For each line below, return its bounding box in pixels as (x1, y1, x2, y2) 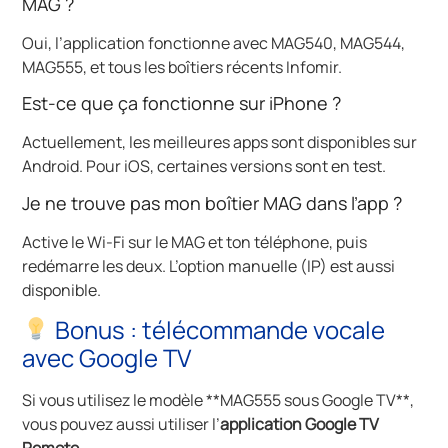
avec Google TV (22, 341, 192, 375)
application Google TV (220, 413, 380, 436)
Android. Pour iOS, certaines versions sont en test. (22, 155, 387, 178)
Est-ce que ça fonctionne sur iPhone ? (22, 91, 342, 116)
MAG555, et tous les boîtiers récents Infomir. (22, 55, 343, 78)
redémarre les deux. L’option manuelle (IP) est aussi (22, 254, 396, 277)
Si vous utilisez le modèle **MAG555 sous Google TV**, (22, 389, 415, 412)
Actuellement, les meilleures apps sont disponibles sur (22, 131, 418, 154)
